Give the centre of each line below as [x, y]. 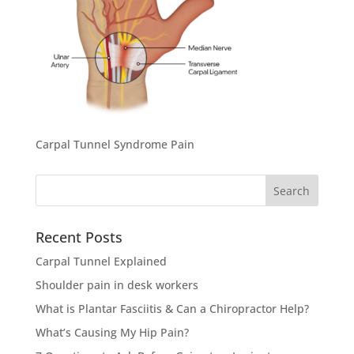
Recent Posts [79, 237]
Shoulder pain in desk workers [117, 285]
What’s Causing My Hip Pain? [112, 332]
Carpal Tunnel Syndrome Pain [115, 144]
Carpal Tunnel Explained [101, 261]
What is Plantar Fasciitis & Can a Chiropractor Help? [172, 309]
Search [53, 183]
